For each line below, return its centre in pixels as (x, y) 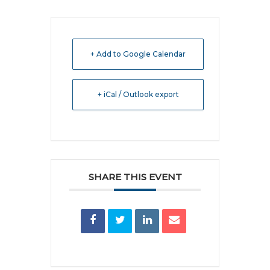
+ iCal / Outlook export (138, 94)
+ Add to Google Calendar (138, 54)
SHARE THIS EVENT (135, 177)
